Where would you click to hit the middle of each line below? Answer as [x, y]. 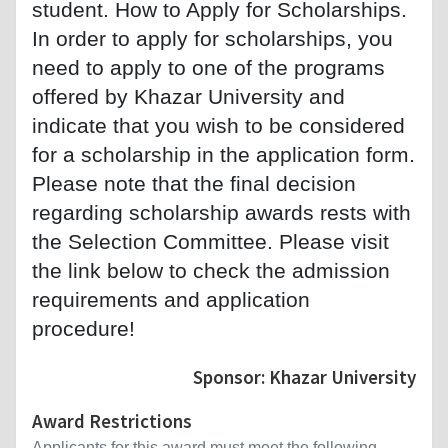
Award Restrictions [112, 420]
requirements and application [171, 299]
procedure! [83, 328]
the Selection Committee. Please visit [210, 241]
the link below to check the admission [211, 270]
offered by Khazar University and [188, 96]
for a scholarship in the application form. [223, 154]
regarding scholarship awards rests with [221, 212]
